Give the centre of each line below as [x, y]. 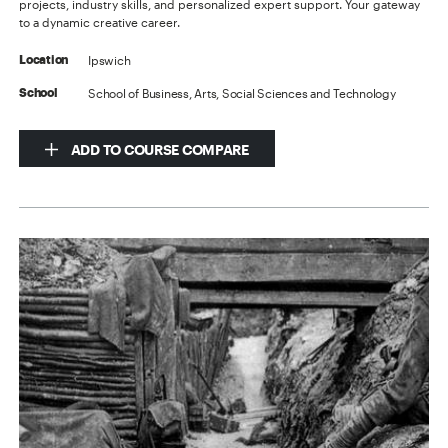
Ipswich [109, 59]
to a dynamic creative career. [100, 21]
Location [44, 59]
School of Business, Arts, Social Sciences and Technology [242, 92]
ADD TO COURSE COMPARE [158, 149]
